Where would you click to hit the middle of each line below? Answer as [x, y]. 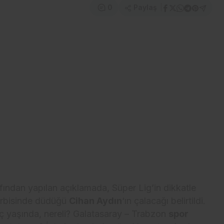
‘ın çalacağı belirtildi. [164, 200]
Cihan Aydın [96, 200]
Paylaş [144, 7]
